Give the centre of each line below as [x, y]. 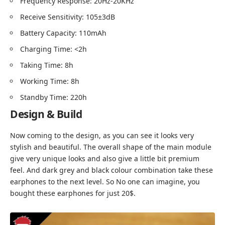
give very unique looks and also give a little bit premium [105, 158]
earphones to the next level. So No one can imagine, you [105, 181]
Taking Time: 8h [47, 65]
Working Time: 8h [50, 81]
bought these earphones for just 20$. [73, 193]
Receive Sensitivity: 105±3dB [68, 17]
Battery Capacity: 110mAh [63, 33]
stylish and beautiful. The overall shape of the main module [111, 147]
